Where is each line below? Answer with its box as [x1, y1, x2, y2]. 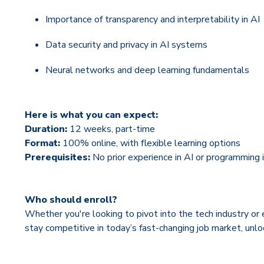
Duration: [25, 123, 67, 136]
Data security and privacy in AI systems [45, 38, 208, 51]
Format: [25, 137, 62, 150]
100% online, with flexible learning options [62, 137, 240, 150]
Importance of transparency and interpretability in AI [45, 12, 260, 26]
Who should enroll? [25, 193, 117, 207]
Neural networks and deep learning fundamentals [45, 64, 250, 77]
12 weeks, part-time [67, 123, 155, 136]
